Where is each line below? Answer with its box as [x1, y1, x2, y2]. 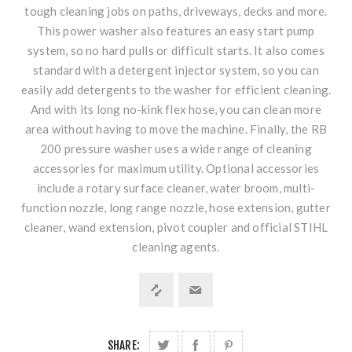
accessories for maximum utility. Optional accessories [32, 161, 320, 176]
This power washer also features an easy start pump [37, 24, 315, 38]
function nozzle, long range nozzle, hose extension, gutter [21, 200, 331, 215]
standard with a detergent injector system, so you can [33, 63, 319, 78]
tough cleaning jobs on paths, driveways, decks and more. [24, 4, 328, 19]
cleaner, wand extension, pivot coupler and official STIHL [24, 220, 328, 235]
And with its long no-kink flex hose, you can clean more [30, 102, 321, 117]
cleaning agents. [132, 240, 220, 255]
